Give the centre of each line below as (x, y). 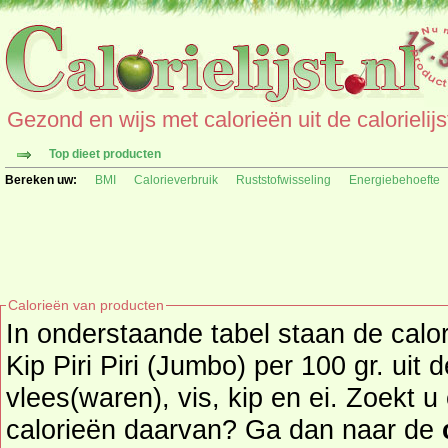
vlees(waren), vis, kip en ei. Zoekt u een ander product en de (176, 397)
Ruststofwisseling (283, 180)
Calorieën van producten (86, 305)
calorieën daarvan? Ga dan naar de (224, 429)
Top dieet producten (105, 154)
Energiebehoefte (394, 180)
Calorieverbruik (176, 180)
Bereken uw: (41, 180)
